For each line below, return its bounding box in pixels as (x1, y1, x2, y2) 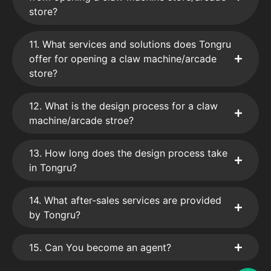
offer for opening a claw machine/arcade (29, 52, 217, 65)
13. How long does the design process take (29, 146, 227, 159)
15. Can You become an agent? (29, 241, 171, 253)
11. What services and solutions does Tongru (29, 38, 231, 50)
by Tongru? (29, 208, 80, 221)
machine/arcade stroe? (29, 114, 134, 126)
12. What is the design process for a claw (29, 99, 218, 112)
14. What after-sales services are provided (29, 194, 221, 206)
